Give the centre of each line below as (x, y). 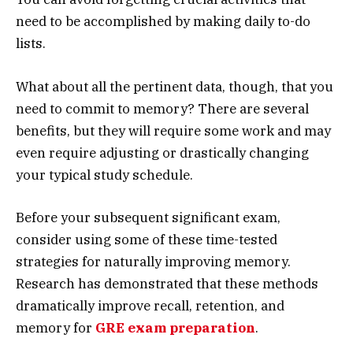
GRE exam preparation (175, 327)
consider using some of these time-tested (147, 239)
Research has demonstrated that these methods (167, 283)
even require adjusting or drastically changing (162, 152)
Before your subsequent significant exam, (148, 217)
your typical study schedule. (104, 175)
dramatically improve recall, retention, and (150, 305)
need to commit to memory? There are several (162, 108)
